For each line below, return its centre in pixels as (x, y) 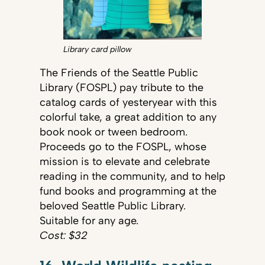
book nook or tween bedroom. (113, 132)
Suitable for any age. (89, 221)
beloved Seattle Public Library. (112, 206)
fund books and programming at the (128, 191)
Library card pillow (97, 50)
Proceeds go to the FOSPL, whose (123, 147)
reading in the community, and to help (132, 177)
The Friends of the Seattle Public (119, 73)
